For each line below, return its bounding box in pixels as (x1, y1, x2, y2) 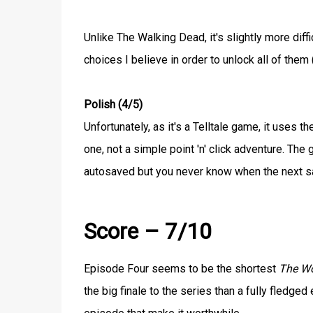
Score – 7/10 (83, 218, 212, 245)
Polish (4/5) (83, 98, 143, 111)
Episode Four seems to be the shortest (83, 261, 279, 275)
